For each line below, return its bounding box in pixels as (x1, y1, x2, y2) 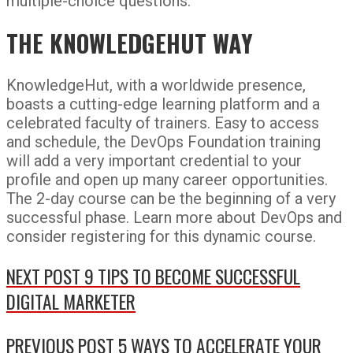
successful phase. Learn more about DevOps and (6, 207, 342, 227)
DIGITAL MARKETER (6, 288, 136, 316)
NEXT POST (6, 262, 80, 291)
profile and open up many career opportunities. (6, 169, 328, 189)
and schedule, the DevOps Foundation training (6, 132, 321, 151)
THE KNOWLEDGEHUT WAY (6, 25, 253, 61)
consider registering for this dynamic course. (6, 226, 316, 246)
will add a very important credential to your (6, 150, 302, 170)
